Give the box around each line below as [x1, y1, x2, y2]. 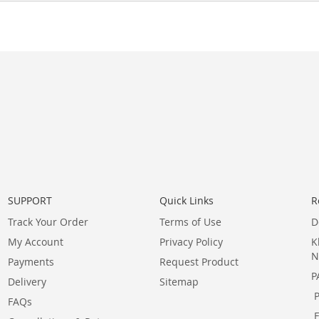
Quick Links [159, 194, 214, 207]
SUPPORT [7, 194, 52, 207]
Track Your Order [7, 215, 88, 229]
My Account [7, 235, 63, 249]
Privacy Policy [159, 235, 223, 249]
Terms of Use [159, 215, 221, 229]
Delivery [7, 275, 46, 288]
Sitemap [159, 275, 199, 288]
